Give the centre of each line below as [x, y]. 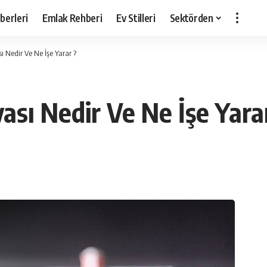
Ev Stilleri [136, 18]
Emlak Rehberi [72, 18]
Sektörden [191, 18]
